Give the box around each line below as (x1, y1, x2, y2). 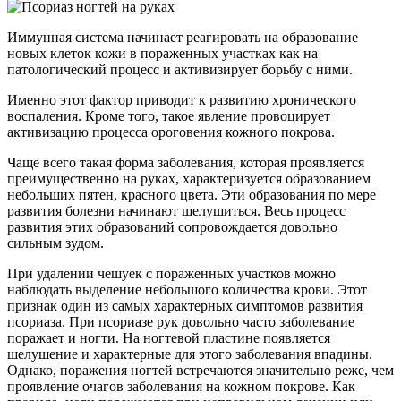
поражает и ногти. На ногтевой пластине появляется (7, 329, 330, 346)
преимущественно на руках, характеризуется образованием (7, 170, 371, 186)
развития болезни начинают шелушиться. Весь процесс (7, 202, 346, 218)
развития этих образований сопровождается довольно (7, 218, 337, 235)
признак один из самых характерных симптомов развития (7, 297, 363, 313)
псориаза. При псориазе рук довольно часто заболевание (7, 313, 354, 329)
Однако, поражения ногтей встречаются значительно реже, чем (7, 362, 394, 378)
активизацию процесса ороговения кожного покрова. (7, 124, 335, 140)
